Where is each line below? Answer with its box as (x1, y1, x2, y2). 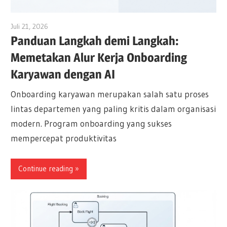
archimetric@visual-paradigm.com (48, 21, 151, 31)
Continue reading (18, 164, 73, 174)
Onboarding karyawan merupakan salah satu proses (11, 89, 209, 100)
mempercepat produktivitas (11, 133, 117, 144)
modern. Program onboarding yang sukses (11, 118, 172, 129)
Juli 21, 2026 (11, 21, 49, 31)
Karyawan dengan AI (11, 66, 116, 82)
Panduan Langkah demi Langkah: (11, 33, 179, 48)
